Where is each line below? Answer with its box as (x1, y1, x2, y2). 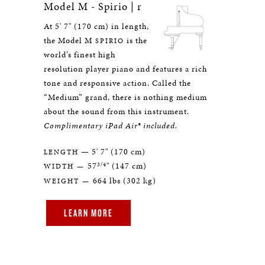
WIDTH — (44, 161, 88, 171)
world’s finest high (44, 49, 115, 60)
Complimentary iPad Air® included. (44, 120, 177, 131)
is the (124, 35, 147, 46)
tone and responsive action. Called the (44, 77, 191, 89)
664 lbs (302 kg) (93, 175, 156, 186)
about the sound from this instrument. (44, 106, 192, 117)
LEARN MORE (64, 206, 113, 219)
